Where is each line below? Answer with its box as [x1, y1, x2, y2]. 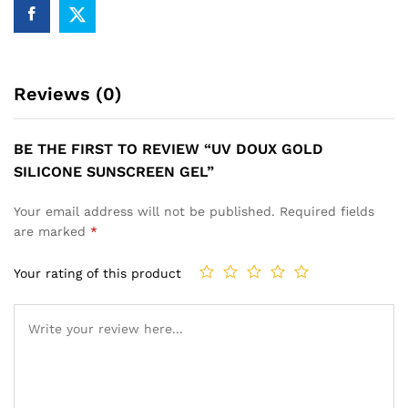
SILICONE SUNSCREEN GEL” [14, 163, 214, 181]
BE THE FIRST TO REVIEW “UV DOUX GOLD [14, 140, 323, 158]
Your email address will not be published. [14, 204, 275, 219]
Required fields [280, 204, 374, 219]
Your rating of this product [14, 265, 181, 280]
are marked [14, 224, 90, 240]
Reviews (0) [14, 83, 122, 106]
